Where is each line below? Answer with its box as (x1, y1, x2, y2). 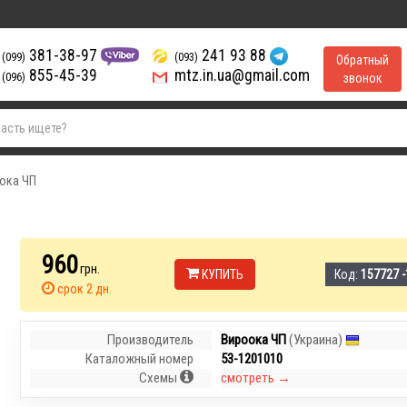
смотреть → (221, 370, 292, 386)
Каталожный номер (85, 351, 194, 367)
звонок (342, 71, 382, 85)
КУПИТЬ (199, 267, 244, 282)
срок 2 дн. (55, 282, 113, 296)
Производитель (107, 332, 194, 348)
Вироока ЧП (221, 332, 287, 348)
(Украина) (286, 332, 346, 348)
